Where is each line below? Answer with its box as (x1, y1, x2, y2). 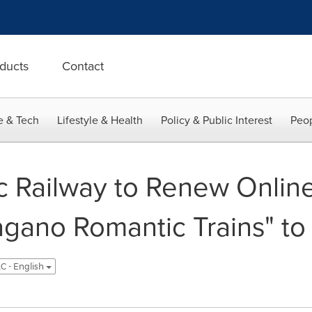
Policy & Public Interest (161, 112, 272, 128)
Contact (62, 57, 104, 75)
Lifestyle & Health (57, 112, 143, 128)
